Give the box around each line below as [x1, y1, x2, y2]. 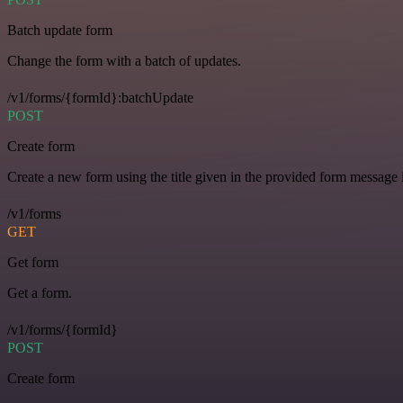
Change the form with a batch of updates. [7, 53, 241, 69]
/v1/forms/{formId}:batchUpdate [7, 90, 193, 106]
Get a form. [7, 285, 72, 301]
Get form [7, 255, 58, 271]
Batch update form [7, 22, 112, 39]
